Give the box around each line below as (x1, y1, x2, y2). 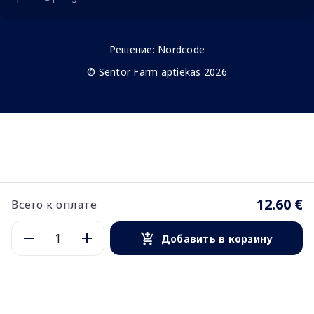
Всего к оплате (11, 197, 97, 212)
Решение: (109, 43, 158, 57)
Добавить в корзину (161, 231, 273, 245)
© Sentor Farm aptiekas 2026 (87, 65, 227, 79)
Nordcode (158, 43, 205, 57)
